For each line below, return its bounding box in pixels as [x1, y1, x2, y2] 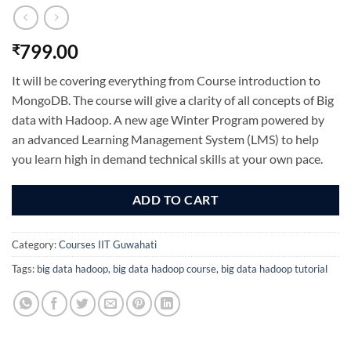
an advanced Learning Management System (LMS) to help [12, 132, 319, 147]
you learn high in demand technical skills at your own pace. [12, 151, 323, 167]
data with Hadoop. [12, 112, 114, 128]
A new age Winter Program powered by [114, 112, 324, 128]
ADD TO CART [132, 193, 219, 208]
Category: [12, 238, 59, 251]
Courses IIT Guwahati [59, 238, 157, 251]
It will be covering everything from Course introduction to [12, 73, 320, 89]
